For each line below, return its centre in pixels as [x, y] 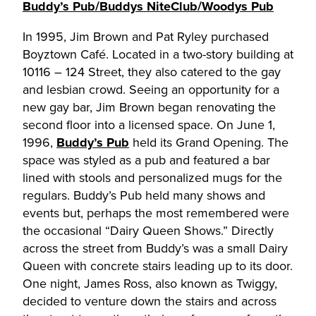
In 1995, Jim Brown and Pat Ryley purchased [146, 36]
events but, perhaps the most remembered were [156, 213]
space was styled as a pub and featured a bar [146, 160]
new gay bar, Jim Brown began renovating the [149, 107]
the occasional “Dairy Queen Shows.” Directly [148, 230]
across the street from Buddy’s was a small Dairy [155, 248]
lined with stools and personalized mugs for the [152, 177]
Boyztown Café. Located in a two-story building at [158, 54]
